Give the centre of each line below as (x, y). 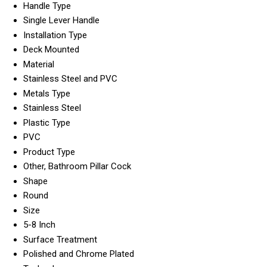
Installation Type (55, 35)
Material (39, 65)
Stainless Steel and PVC (70, 79)
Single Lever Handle (61, 21)
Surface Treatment (60, 240)
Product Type (49, 152)
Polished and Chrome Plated (79, 254)
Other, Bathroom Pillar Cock (77, 167)
